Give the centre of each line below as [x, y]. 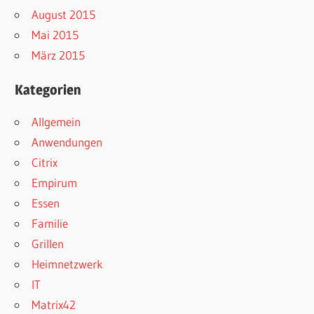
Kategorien [48, 90]
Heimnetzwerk [68, 264]
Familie [50, 224]
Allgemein [56, 122]
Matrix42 [54, 305]
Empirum [55, 183]
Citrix [45, 163]
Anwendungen [67, 142]
